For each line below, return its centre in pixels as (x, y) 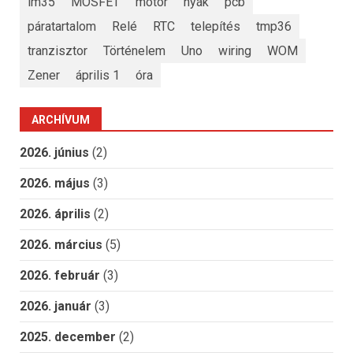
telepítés (216, 26)
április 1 (98, 75)
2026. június (54, 153)
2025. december (68, 337)
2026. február (60, 276)
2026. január (56, 307)
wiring (235, 50)
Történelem (134, 50)
